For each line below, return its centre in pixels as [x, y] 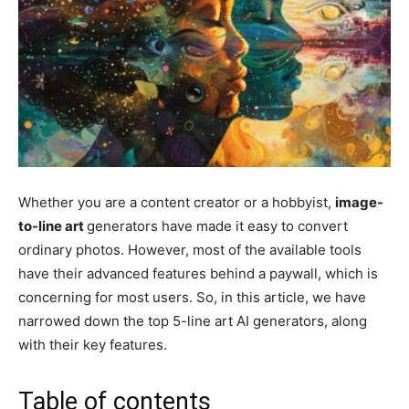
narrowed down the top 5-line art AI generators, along [193, 320]
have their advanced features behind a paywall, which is [198, 273]
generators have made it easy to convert [217, 225]
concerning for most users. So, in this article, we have [192, 297]
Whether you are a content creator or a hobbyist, [177, 202]
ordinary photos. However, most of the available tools [190, 249]
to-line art [52, 225]
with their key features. [93, 344]
